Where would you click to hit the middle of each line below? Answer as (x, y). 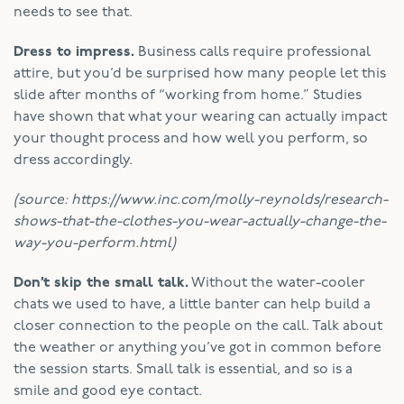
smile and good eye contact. (108, 391)
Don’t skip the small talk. (101, 283)
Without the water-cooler (277, 283)
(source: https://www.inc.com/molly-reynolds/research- (201, 200)
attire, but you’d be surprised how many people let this (200, 73)
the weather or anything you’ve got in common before (197, 348)
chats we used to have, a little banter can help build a (192, 304)
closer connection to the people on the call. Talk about (198, 326)
